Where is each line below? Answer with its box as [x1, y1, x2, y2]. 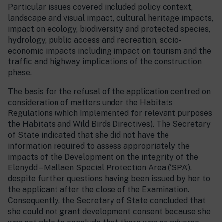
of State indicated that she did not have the [8, 130, 169, 140]
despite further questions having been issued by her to [8, 174, 210, 183]
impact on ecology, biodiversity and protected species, [8, 24, 210, 34]
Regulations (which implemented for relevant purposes [8, 109, 212, 118]
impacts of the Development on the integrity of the [8, 152, 198, 162]
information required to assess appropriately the [8, 141, 190, 151]
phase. [8, 68, 32, 77]
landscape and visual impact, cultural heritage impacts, [8, 13, 213, 23]
